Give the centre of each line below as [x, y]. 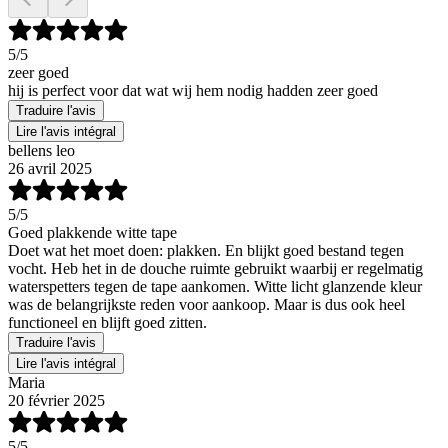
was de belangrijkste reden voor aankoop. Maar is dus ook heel [206, 305]
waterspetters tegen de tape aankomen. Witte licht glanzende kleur [215, 287]
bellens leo [41, 151]
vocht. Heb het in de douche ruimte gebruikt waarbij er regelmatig [215, 269]
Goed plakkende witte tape [92, 233]
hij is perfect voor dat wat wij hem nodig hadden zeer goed [193, 91]
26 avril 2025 [50, 169]
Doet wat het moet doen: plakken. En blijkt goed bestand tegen [206, 251]
